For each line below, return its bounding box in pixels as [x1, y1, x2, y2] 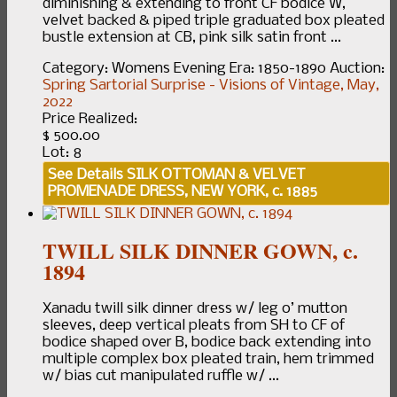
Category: [43, 60, 112, 78]
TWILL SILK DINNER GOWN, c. [43, 235, 358, 267]
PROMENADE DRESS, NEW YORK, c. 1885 [48, 183, 317, 201]
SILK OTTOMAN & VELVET [123, 167, 306, 184]
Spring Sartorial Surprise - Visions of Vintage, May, [43, 77, 379, 95]
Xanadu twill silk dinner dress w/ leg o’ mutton [43, 300, 347, 318]
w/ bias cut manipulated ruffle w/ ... [43, 368, 279, 385]
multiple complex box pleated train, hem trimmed [43, 351, 374, 369]
